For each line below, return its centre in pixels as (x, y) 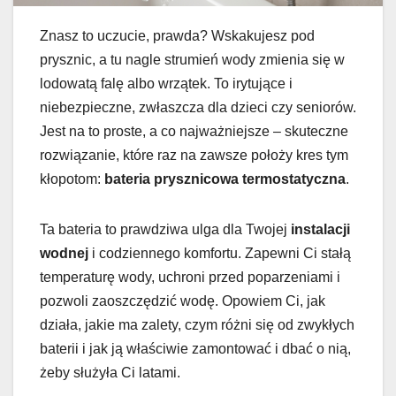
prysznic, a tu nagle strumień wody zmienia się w (192, 60)
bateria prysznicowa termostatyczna (225, 179)
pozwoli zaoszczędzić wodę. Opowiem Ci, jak (183, 301)
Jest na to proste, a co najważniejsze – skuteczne (194, 132)
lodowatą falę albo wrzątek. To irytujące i (166, 84)
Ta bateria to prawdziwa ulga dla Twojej (165, 230)
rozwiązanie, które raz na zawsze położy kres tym (194, 156)
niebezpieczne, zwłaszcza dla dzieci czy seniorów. (198, 108)
